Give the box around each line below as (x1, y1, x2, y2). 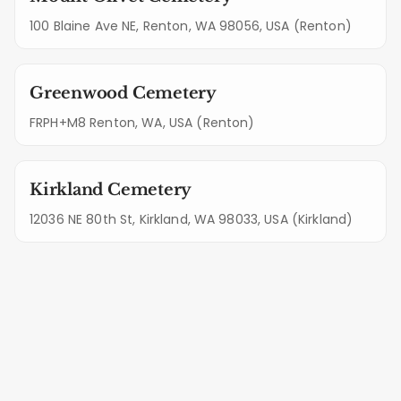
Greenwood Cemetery (30, 82, 218, 103)
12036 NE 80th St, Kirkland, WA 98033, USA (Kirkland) (30, 209, 354, 228)
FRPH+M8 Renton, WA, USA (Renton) (30, 113, 255, 132)
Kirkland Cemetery (30, 179, 192, 200)
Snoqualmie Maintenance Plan (41, 358, 360, 383)
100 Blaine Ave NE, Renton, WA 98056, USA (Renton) (30, 16, 352, 35)
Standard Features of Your (67, 329, 334, 354)
